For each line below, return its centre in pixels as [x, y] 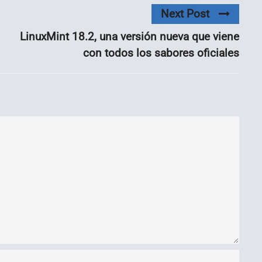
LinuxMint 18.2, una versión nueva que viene [130, 36]
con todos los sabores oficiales [161, 53]
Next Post [185, 13]
